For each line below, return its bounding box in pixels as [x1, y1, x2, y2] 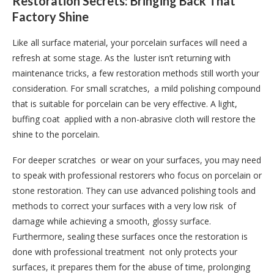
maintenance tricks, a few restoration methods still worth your [12, 67, 259, 79]
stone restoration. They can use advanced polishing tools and [12, 184, 256, 196]
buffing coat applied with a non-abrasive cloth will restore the [12, 113, 256, 125]
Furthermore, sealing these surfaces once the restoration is [12, 230, 248, 242]
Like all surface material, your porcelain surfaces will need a [12, 36, 251, 48]
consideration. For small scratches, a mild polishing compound [12, 82, 261, 94]
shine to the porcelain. [12, 128, 100, 140]
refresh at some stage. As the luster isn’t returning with [12, 51, 231, 64]
